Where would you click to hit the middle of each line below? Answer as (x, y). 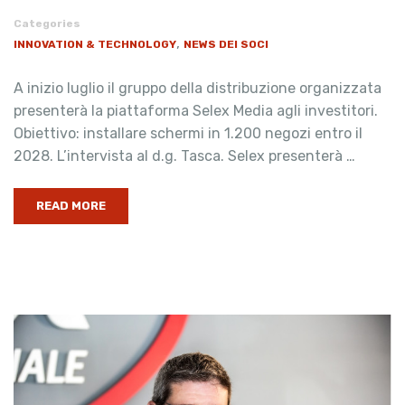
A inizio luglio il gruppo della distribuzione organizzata (198, 88)
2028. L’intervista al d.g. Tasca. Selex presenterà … (184, 155)
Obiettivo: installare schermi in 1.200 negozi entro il (188, 133)
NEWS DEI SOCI (226, 44)
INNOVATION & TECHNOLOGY (95, 44)
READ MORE (71, 205)
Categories (47, 23)
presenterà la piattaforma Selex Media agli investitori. (196, 110)
